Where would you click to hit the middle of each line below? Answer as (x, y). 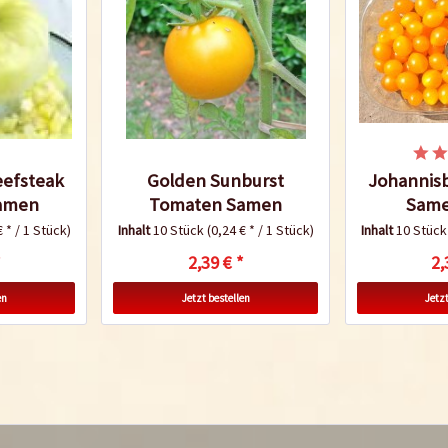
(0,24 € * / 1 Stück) (260, 230)
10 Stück (179, 230)
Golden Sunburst (216, 181)
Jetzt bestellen (215, 298)
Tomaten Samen (216, 205)
